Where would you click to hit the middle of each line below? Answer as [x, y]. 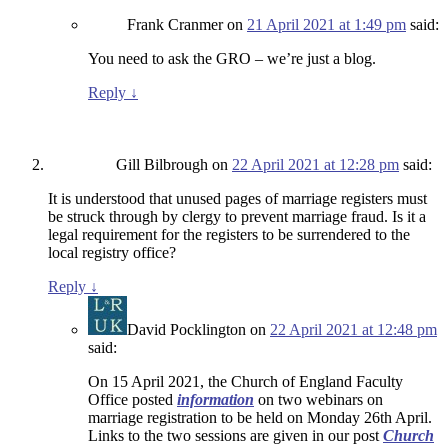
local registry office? [112, 253]
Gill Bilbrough [162, 165]
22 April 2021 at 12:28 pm [315, 165]
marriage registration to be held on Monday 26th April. [260, 418]
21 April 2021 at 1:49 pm [326, 25]
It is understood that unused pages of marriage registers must [237, 199]
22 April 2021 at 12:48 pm [353, 330]
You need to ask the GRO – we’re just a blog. [232, 59]
